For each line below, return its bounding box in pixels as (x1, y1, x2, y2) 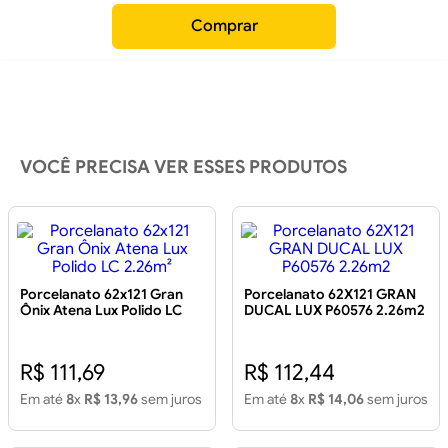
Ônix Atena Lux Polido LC (20, 301, 182, 320)
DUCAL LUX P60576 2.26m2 (244, 301, 425, 320)
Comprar (190, 16, 258, 37)
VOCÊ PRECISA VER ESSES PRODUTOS (20, 156, 347, 179)
